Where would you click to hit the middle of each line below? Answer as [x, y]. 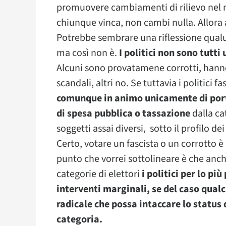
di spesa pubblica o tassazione [123, 114]
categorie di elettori [99, 174]
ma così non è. [87, 53]
